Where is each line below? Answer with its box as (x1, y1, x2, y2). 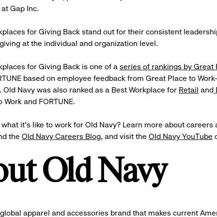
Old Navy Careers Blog (22, 132, 101, 141)
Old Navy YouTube (149, 132, 213, 141)
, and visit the (101, 132, 149, 141)
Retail (179, 85, 199, 94)
